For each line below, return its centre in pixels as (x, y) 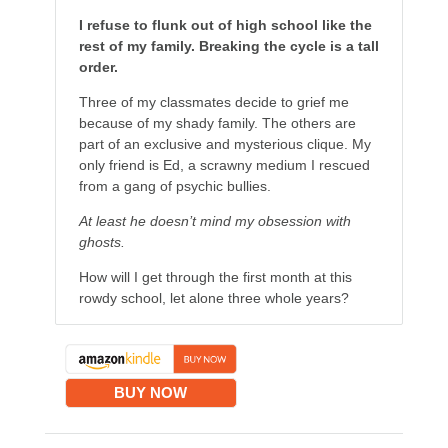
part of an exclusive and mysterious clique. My (224, 144)
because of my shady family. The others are (217, 123)
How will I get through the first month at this (215, 277)
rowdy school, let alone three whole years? (213, 298)
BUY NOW (151, 393)
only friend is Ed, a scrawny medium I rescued (224, 165)
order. (98, 67)
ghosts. (101, 242)
